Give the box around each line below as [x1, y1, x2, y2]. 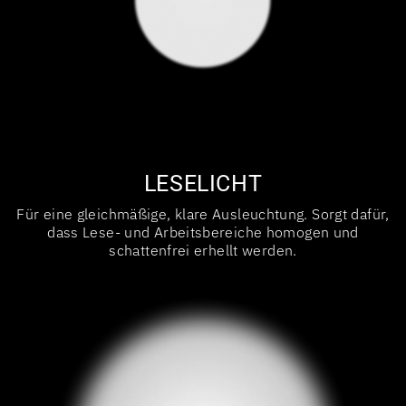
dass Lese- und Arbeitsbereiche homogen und [47, 222, 359, 241]
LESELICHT [143, 169, 263, 197]
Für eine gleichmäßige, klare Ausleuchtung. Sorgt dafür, [16, 204, 390, 223]
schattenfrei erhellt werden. [109, 240, 297, 259]
